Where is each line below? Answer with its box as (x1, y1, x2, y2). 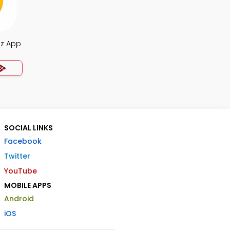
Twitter (4, 151, 30, 161)
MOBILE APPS (4, 180, 51, 190)
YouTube (4, 166, 37, 176)
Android (4, 194, 34, 204)
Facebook (4, 136, 42, 146)
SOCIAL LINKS (4, 123, 53, 133)
